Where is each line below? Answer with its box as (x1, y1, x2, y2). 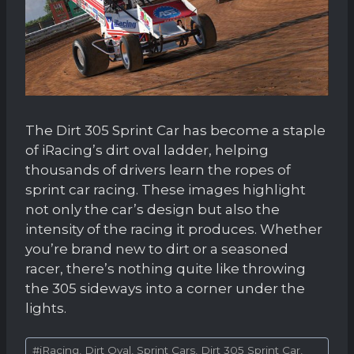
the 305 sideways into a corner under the (25, 280, 305, 296)
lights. (25, 299, 66, 316)
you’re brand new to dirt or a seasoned (25, 240, 288, 257)
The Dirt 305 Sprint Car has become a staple (25, 122, 326, 138)
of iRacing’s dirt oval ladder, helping (25, 141, 269, 158)
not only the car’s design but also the (25, 201, 280, 217)
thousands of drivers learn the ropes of (25, 161, 291, 178)
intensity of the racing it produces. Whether (25, 220, 322, 237)
